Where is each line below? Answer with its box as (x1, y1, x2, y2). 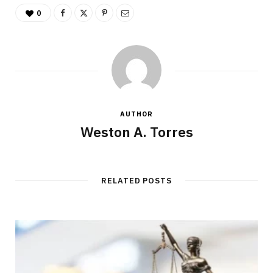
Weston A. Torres (80, 122, 193, 141)
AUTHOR (120, 109, 153, 118)
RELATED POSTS (101, 175, 172, 186)
